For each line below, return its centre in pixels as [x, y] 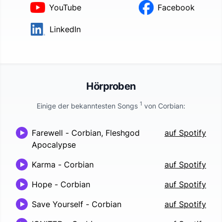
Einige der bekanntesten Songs [88, 106]
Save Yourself [57, 204]
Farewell [47, 133]
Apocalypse [54, 144]
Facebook [176, 7]
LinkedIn [65, 29]
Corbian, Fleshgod [106, 133]
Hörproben [111, 86]
